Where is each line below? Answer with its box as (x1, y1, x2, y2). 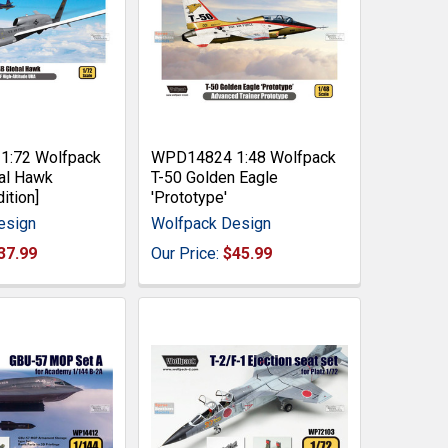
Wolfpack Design (150, 213, 271, 233)
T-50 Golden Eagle (150, 167, 278, 187)
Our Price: (150, 243, 223, 263)
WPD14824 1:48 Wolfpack (150, 147, 336, 167)
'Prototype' (150, 187, 227, 207)
